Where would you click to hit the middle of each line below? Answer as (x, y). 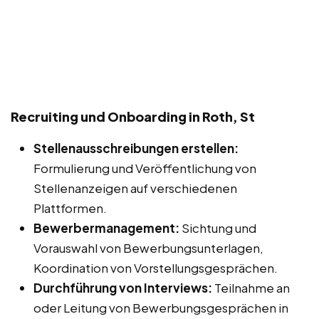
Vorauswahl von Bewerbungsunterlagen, (148, 247)
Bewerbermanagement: (106, 228)
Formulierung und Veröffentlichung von (145, 168)
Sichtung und (218, 228)
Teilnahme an (251, 287)
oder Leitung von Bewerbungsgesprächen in (161, 307)
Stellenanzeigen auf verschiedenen (135, 188)
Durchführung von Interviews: (123, 287)
